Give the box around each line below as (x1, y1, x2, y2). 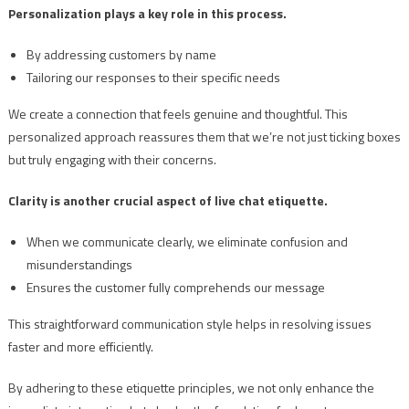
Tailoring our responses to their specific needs (26, 68, 280, 88)
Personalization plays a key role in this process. (7, 4, 287, 24)
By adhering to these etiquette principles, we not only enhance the (7, 378, 374, 398)
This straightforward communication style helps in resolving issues (7, 314, 372, 334)
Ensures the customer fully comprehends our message (26, 278, 325, 298)
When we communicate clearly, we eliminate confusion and (26, 232, 348, 252)
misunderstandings (26, 255, 132, 275)
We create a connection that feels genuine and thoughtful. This (7, 104, 348, 124)
